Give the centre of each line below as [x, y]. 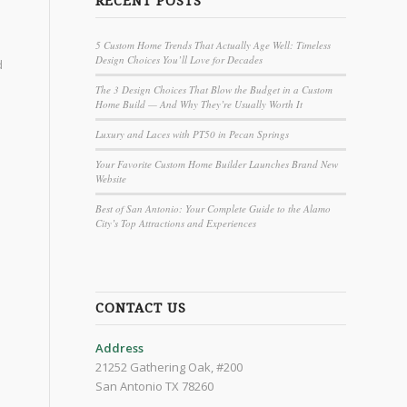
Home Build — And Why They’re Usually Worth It [199, 104]
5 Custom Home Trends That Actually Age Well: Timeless [213, 45]
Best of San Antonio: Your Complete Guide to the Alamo [213, 208]
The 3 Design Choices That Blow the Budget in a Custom [214, 89]
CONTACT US [141, 308]
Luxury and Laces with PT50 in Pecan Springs [193, 134]
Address [120, 347]
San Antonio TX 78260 [155, 386]
